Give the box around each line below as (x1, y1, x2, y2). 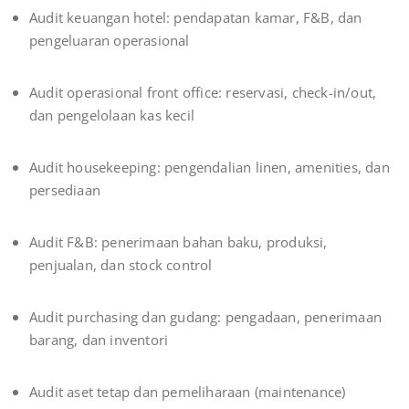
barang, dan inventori (29, 330, 169, 350)
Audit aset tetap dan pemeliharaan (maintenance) (29, 383, 346, 402)
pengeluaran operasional (29, 31, 190, 50)
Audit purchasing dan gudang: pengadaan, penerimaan (29, 308, 383, 327)
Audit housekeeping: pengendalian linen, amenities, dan (29, 158, 390, 177)
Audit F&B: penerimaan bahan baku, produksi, (29, 233, 328, 252)
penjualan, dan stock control (29, 256, 213, 275)
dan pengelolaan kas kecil (29, 106, 194, 125)
